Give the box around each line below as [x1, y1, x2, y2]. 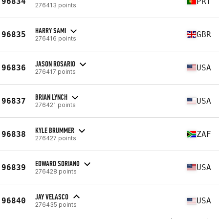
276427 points [35, 134, 76, 142]
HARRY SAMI [35, 25, 66, 35]
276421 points [35, 101, 76, 109]
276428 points [35, 167, 77, 175]
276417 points [35, 67, 76, 75]
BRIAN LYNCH [35, 92, 67, 102]
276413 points [35, 1, 76, 9]
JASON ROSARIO [35, 59, 75, 68]
